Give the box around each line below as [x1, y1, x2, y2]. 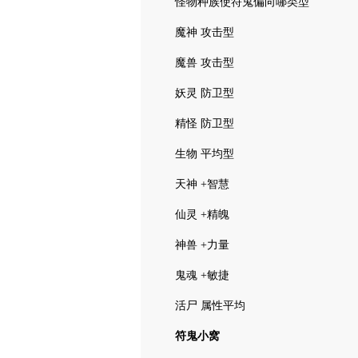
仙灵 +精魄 [175, 209, 229, 221]
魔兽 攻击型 [175, 57, 234, 69]
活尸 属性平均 [175, 300, 245, 312]
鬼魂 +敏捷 [175, 269, 229, 281]
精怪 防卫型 [175, 117, 234, 129]
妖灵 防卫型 [175, 87, 234, 99]
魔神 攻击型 [175, 26, 234, 38]
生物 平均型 [175, 148, 234, 160]
